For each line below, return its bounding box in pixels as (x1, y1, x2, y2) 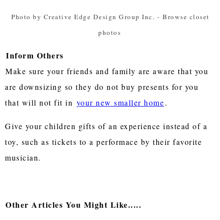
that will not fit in (5, 97, 76, 108)
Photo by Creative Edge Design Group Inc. (11, 12, 155, 21)
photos (98, 27, 121, 37)
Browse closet (163, 12, 210, 21)
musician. (5, 152, 41, 163)
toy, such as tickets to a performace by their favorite (5, 136, 202, 147)
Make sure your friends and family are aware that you (5, 65, 209, 76)
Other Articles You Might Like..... (5, 198, 142, 210)
